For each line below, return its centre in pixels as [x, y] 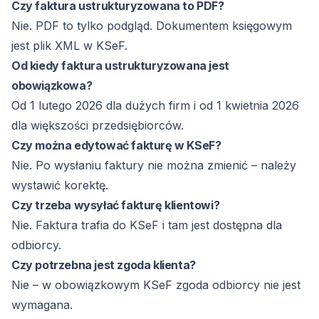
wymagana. [42, 305]
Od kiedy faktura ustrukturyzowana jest [120, 66]
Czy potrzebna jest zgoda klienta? [104, 265]
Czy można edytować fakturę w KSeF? [116, 145]
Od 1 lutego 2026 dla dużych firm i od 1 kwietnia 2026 [155, 105]
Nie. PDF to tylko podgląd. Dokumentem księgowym [152, 26]
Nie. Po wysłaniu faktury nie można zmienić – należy [154, 165]
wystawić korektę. [60, 185]
